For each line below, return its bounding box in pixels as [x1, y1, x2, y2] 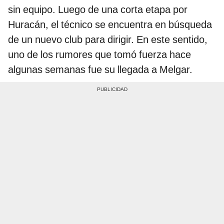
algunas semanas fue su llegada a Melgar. [8, 63, 192, 76]
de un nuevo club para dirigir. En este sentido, [8, 33, 207, 46]
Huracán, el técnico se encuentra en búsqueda [8, 18, 212, 31]
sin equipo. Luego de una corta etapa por [8, 3, 187, 16]
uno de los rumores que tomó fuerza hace [8, 48, 191, 61]
